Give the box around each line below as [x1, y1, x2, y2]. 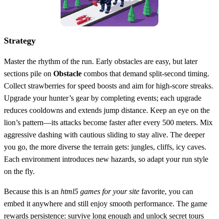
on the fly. [4, 167, 35, 175]
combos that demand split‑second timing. [82, 69, 209, 78]
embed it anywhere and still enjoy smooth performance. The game [4, 199, 207, 208]
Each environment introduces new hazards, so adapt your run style [4, 154, 208, 163]
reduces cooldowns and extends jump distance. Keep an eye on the [4, 106, 210, 114]
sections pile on [4, 69, 53, 78]
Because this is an [4, 187, 61, 196]
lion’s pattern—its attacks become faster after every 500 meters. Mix [4, 118, 213, 127]
